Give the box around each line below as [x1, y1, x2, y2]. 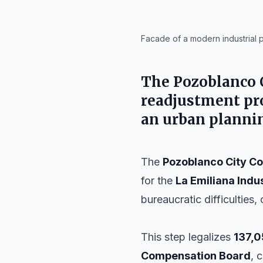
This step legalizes [141, 231, 234, 243]
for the [141, 174, 176, 187]
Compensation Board [141, 249, 251, 262]
